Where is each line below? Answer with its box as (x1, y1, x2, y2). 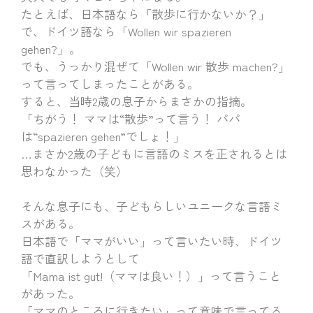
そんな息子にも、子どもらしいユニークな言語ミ (21, 197, 282, 214)
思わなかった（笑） (21, 162, 128, 180)
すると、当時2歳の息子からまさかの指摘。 (21, 92, 259, 110)
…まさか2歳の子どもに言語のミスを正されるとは (21, 145, 287, 162)
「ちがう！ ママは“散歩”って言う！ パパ (21, 110, 240, 127)
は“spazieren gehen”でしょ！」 (21, 127, 185, 145)
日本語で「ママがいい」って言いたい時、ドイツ (21, 232, 282, 249)
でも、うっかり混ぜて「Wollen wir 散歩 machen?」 (21, 57, 290, 75)
